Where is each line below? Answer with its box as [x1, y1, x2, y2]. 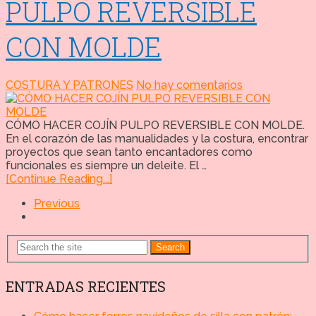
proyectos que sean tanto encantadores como [6, 145, 253, 159]
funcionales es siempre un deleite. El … [6, 158, 207, 172]
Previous [34, 196, 80, 210]
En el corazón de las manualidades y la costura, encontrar [6, 131, 308, 145]
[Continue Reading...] [6, 171, 112, 186]
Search [156, 242, 185, 253]
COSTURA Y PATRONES [6, 78, 133, 92]
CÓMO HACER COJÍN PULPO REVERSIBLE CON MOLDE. [6, 118, 305, 132]
